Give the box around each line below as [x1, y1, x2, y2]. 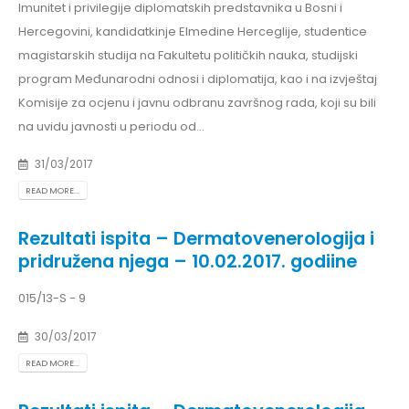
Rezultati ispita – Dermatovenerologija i [18, 226, 374, 252]
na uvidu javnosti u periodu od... [18, 117, 204, 135]
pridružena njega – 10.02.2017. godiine [18, 249, 357, 275]
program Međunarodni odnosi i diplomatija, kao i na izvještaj [18, 69, 377, 88]
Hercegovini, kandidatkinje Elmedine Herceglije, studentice [18, 22, 367, 40]
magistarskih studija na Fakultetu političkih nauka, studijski [18, 46, 358, 64]
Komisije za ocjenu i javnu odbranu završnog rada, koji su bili [18, 93, 376, 111]
